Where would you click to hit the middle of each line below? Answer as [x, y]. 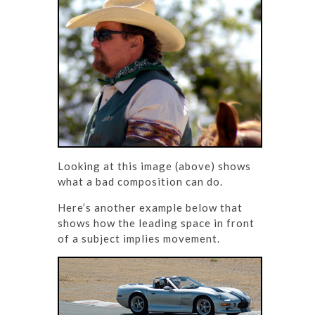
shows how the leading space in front [156, 223]
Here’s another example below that [150, 207]
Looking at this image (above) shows [154, 166]
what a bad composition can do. [140, 181]
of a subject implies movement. [139, 238]
